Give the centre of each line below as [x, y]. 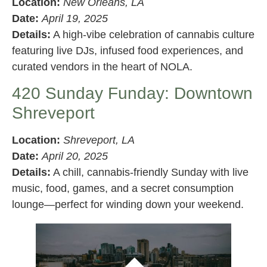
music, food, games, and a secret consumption [123, 188]
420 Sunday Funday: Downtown [132, 93]
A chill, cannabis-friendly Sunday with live [150, 172]
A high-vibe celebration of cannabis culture [153, 34]
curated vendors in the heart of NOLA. [102, 66]
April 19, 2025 [75, 18]
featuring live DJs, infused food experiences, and [128, 50]
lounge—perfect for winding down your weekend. [128, 204]
